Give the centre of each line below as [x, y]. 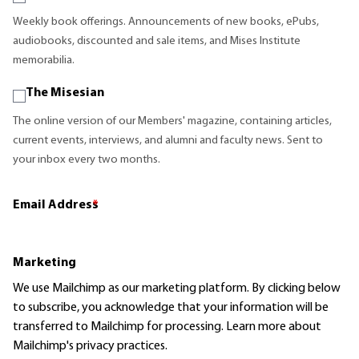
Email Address [56, 206]
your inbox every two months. [87, 160]
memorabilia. [44, 61]
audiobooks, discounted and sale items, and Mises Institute [157, 42]
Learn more [256, 327]
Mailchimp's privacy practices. [90, 347]
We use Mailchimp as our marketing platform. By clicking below [177, 289]
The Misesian [65, 93]
